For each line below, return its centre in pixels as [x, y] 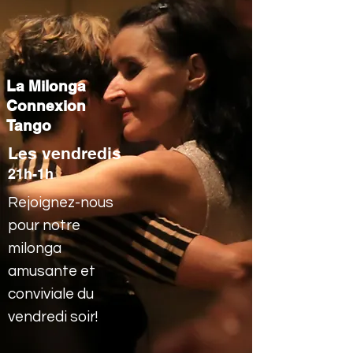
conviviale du [51, 294]
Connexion [46, 106]
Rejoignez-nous [61, 203]
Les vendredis [65, 153]
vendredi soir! [53, 317]
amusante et [52, 271]
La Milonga [46, 86]
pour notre [44, 225]
